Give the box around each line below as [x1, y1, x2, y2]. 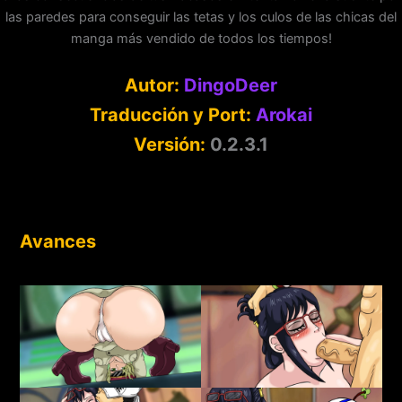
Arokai [256, 103, 312, 126]
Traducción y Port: [90, 103, 251, 126]
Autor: [125, 74, 184, 96]
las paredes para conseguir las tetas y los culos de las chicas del [5, 9, 397, 26]
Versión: [134, 133, 205, 155]
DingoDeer [184, 74, 277, 96]
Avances [19, 231, 96, 253]
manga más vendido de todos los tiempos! [70, 31, 332, 48]
